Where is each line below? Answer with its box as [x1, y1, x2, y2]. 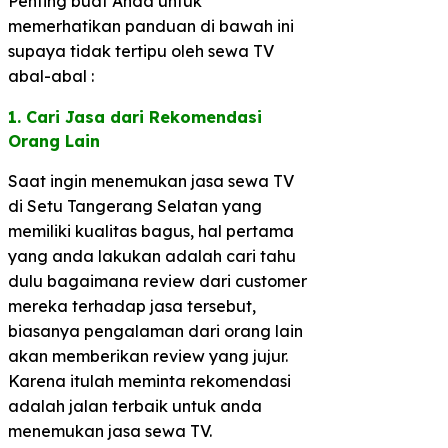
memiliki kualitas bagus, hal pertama [8, 220, 294, 241]
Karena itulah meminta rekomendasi [8, 370, 291, 391]
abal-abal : [8, 65, 94, 86]
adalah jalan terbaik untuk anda [8, 395, 262, 416]
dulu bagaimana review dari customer [8, 270, 307, 291]
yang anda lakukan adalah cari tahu [8, 245, 296, 266]
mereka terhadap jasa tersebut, [8, 295, 256, 316]
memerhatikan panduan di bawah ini [8, 15, 294, 36]
